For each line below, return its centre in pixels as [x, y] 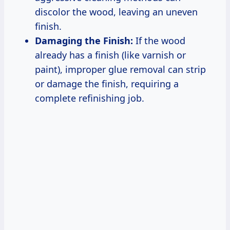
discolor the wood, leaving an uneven [116, 12]
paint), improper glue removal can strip [120, 69]
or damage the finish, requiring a [107, 83]
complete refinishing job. [90, 98]
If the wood [159, 40]
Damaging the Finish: [84, 40]
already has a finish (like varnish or [110, 55]
